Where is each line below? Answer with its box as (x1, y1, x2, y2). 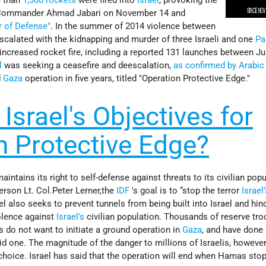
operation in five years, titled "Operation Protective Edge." (23, 72, 251, 84)
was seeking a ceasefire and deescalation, (2, 59, 174, 71)
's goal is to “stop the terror (129, 185, 242, 196)
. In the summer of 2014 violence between (50, 20, 216, 31)
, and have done (202, 224, 264, 235)
